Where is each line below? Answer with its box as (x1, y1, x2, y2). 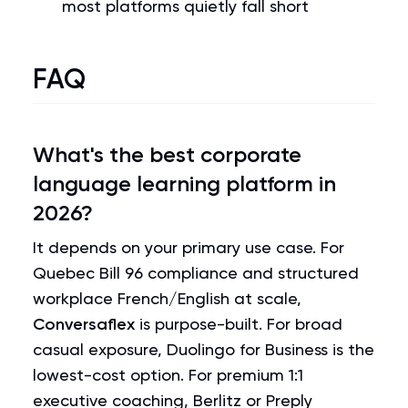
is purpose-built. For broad (135, 314, 342, 333)
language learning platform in (33, 170, 336, 197)
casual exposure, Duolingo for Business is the (33, 340, 374, 359)
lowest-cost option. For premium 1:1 (33, 365, 303, 384)
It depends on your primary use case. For (33, 238, 344, 257)
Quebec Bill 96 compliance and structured (33, 263, 359, 282)
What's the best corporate (33, 141, 301, 168)
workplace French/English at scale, (33, 289, 301, 308)
